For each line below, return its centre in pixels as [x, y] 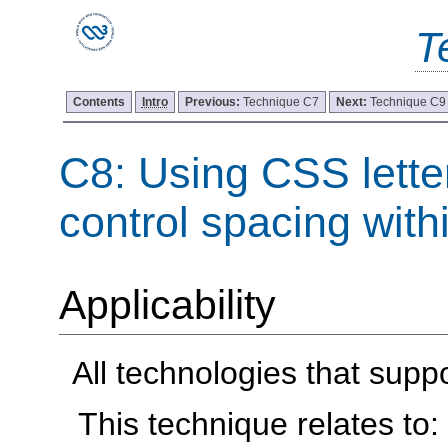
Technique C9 [407, 101]
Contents [98, 101]
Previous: [213, 101]
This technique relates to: [259, 423]
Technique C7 [280, 101]
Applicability [167, 304]
